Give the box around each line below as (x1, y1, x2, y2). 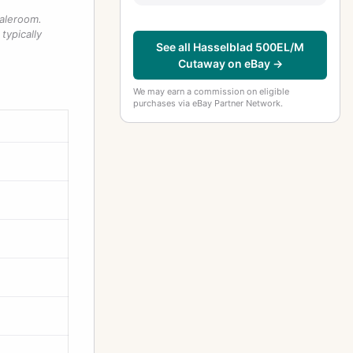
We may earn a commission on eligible (133, 85, 289, 97)
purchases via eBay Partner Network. (133, 97, 283, 109)
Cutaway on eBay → (177, 56, 283, 70)
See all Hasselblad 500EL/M (156, 39, 304, 54)
